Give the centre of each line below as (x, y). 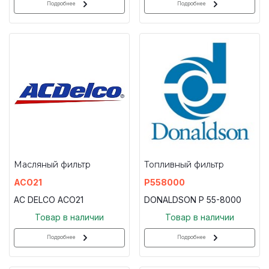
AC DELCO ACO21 (49, 199)
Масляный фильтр (52, 164)
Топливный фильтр (184, 164)
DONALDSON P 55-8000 (193, 199)
